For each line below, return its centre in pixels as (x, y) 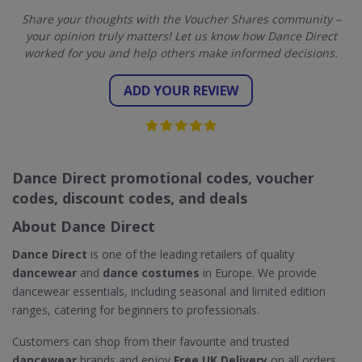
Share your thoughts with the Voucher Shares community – (181, 19)
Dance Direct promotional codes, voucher (163, 178)
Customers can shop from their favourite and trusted (151, 341)
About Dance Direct (84, 226)
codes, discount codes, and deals (130, 198)
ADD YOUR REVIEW (181, 90)
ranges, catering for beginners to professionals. (136, 310)
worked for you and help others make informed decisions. (181, 53)
